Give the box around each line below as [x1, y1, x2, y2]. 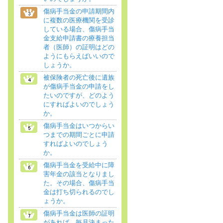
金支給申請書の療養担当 [43, 34, 114, 42]
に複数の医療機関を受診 [43, 16, 114, 24]
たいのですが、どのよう [43, 92, 114, 99]
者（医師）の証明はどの [43, 43, 114, 51]
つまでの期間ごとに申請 [43, 131, 114, 138]
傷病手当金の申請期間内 [43, 7, 114, 15]
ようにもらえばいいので [43, 52, 114, 60]
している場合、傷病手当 [43, 25, 114, 33]
